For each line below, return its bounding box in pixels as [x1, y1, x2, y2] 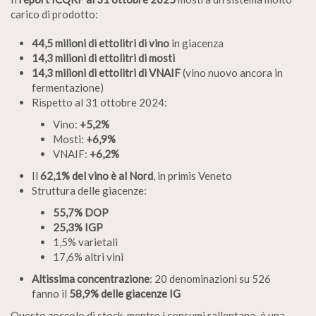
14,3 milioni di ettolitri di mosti [32, 51, 175, 64]
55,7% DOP [53, 205, 109, 219]
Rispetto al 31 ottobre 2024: [32, 95, 167, 109]
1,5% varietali [53, 235, 118, 248]
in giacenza [169, 36, 224, 49]
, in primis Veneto [153, 169, 232, 182]
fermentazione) [32, 80, 104, 94]
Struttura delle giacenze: [32, 183, 147, 197]
